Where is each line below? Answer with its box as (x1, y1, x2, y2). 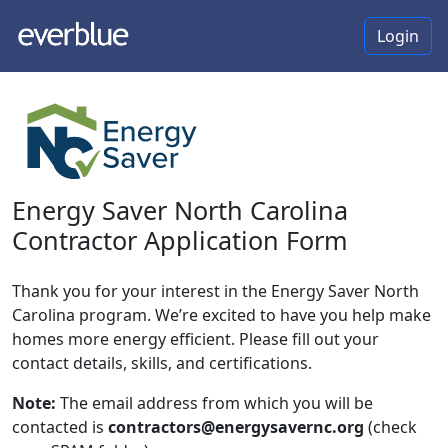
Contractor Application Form (12, 222, 348, 257)
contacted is (12, 415, 108, 438)
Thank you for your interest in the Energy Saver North (12, 279, 419, 302)
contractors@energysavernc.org (108, 415, 364, 438)
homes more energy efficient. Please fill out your (12, 327, 379, 350)
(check (364, 415, 417, 438)
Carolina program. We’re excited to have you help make (12, 303, 431, 326)
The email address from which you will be (56, 391, 373, 414)
